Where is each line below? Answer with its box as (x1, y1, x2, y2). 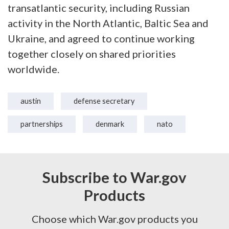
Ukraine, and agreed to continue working (8, 32, 195, 44)
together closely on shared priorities (8, 48, 176, 60)
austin (20, 97, 41, 105)
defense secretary (74, 97, 134, 105)
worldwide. (8, 63, 61, 75)
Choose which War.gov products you (31, 212, 198, 225)
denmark (96, 120, 124, 128)
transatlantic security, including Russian (8, 2, 190, 14)
